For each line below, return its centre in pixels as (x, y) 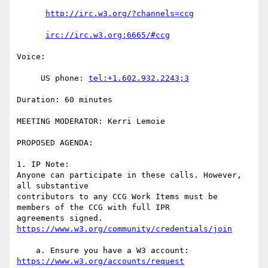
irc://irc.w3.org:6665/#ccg (108, 35)
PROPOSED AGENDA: (55, 143)
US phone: (65, 78)
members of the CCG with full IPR (93, 208)
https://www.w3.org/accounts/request (100, 261)
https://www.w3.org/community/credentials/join (124, 229)
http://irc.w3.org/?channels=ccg (120, 14)
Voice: (31, 57)
